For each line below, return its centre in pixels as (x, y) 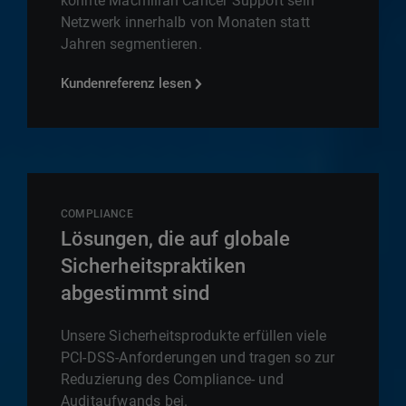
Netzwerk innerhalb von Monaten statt (185, 23)
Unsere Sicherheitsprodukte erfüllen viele (193, 336)
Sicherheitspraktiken (153, 266)
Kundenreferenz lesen (126, 84)
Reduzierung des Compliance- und (172, 380)
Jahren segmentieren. (131, 44)
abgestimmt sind (135, 294)
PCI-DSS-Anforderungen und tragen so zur (198, 358)
